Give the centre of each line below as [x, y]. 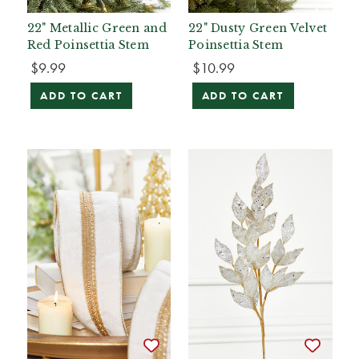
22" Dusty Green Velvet [258, 28]
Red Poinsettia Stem [88, 44]
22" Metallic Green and [97, 28]
